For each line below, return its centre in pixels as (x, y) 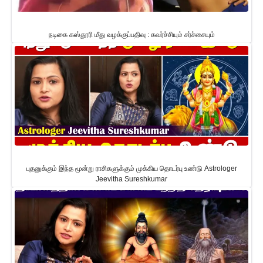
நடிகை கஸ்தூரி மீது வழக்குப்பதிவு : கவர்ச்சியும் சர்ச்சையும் (131, 34)
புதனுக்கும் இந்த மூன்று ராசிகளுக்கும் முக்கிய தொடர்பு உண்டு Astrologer (131, 168)
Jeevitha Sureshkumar (131, 179)
